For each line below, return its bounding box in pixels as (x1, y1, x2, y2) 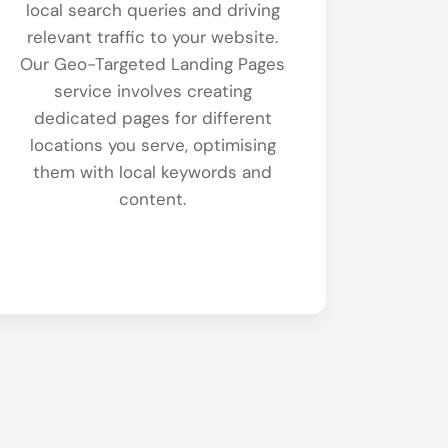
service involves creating (53, 79, 252, 102)
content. (119, 187, 187, 210)
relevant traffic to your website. (27, 25, 279, 48)
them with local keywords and (33, 160, 273, 183)
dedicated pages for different (33, 106, 272, 129)
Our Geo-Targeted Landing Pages (20, 52, 286, 75)
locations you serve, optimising (29, 133, 276, 156)
